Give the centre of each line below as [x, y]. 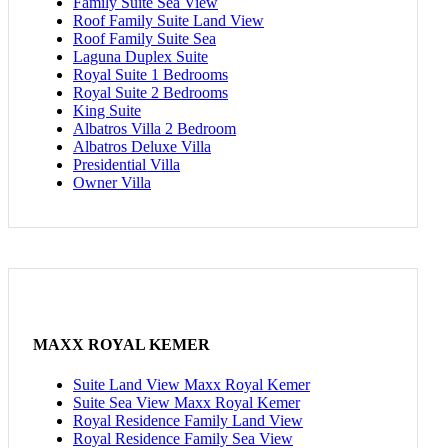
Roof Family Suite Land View [168, 21]
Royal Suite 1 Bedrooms [150, 75]
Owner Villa [112, 183]
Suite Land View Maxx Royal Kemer [191, 384]
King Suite [107, 111]
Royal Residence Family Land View [188, 420]
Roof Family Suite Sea [144, 39]
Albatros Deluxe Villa [142, 147]
